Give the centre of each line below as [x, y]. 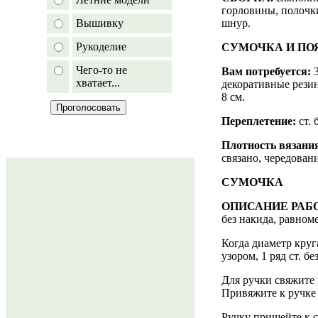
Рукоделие [101, 46]
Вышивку [100, 23]
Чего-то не [102, 70]
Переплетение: [259, 121]
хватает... [98, 83]
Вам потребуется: [266, 71]
